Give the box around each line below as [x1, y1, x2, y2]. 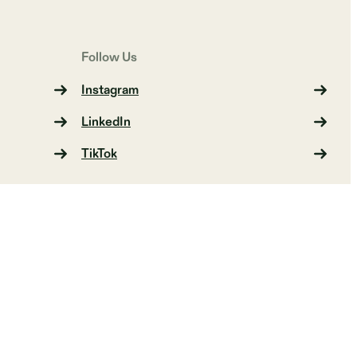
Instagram [81, 81, 139, 99]
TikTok [81, 145, 117, 163]
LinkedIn [81, 113, 131, 131]
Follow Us [81, 49, 137, 66]
